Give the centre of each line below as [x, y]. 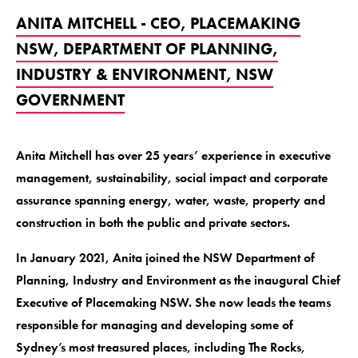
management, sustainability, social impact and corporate [172, 178]
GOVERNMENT [70, 100]
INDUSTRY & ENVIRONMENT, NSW [145, 75]
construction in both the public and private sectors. [153, 223]
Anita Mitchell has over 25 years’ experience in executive [173, 156]
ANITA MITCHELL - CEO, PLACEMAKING [158, 24]
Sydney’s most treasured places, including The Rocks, [161, 348]
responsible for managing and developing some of [155, 325]
